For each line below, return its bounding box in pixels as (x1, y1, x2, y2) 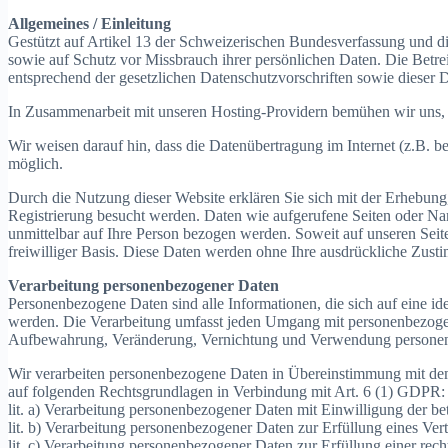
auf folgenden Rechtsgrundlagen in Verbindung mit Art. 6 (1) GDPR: (8, 383, 445, 401)
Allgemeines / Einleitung (8, 15, 171, 33)
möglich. (8, 155, 63, 173)
